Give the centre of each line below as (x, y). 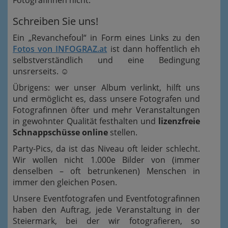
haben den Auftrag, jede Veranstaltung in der (106, 210)
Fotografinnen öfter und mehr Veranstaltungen (106, 110)
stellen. (123, 132)
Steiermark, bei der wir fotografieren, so (106, 221)
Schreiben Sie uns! (55, 21)
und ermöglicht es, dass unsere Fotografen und (106, 99)
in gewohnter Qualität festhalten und (85, 121)
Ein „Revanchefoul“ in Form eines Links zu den (106, 38)
